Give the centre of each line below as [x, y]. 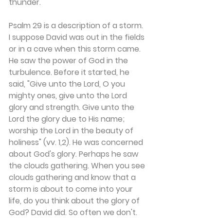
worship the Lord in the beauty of [72, 131]
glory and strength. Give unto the [73, 107]
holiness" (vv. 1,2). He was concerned [77, 142]
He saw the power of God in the [69, 61]
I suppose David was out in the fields [78, 37]
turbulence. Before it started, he [70, 72]
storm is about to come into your [72, 189]
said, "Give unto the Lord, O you [68, 84]
